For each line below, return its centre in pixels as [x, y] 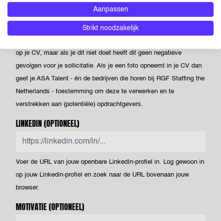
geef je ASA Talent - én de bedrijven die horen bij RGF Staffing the [110, 79]
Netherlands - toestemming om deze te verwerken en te [95, 92]
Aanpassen [110, 10]
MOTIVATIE [31, 207]
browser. [28, 188]
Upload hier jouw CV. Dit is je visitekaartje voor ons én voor [100, 27]
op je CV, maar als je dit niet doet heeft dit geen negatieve [99, 53]
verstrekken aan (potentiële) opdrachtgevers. [79, 104]
